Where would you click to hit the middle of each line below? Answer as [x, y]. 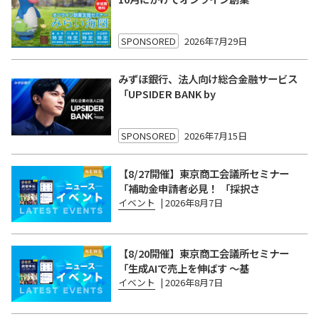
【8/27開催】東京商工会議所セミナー [204, 173]
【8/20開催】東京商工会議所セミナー [204, 253]
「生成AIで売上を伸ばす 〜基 [184, 268]
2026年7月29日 [216, 41]
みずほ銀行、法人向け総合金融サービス [208, 78]
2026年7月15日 [216, 135]
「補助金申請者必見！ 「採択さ [189, 188]
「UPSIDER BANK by [167, 93]
